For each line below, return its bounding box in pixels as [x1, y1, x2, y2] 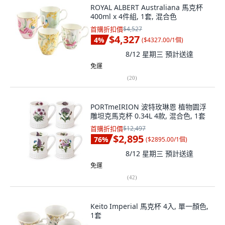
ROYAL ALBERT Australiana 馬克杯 [90, 3, 203, 12]
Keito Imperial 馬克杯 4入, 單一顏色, [90, 201, 208, 211]
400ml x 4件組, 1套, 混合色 [90, 12, 177, 21]
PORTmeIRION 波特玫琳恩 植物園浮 [90, 102, 206, 111]
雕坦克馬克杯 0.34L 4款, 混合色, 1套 [90, 111, 205, 121]
